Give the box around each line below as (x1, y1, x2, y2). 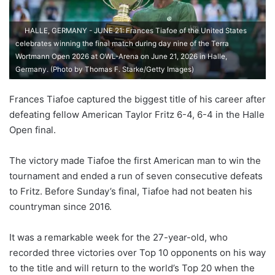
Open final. (9, 124, 56, 136)
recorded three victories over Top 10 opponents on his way (9, 247, 266, 259)
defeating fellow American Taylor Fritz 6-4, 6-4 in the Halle (9, 109, 265, 121)
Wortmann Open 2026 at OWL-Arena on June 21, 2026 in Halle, (15, 52, 227, 61)
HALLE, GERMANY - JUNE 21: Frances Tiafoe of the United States (23, 26, 247, 36)
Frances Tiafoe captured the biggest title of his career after (9, 93, 266, 106)
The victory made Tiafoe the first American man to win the (9, 155, 261, 167)
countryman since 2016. (9, 201, 112, 213)
